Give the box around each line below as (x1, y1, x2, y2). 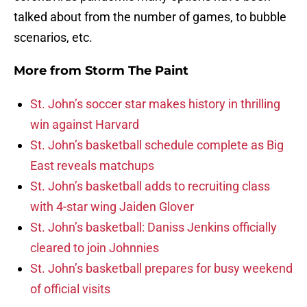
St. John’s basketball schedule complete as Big (30, 138, 284, 153)
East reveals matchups (30, 158, 154, 173)
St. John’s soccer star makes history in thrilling (30, 97, 280, 112)
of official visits (30, 282, 110, 297)
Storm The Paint (85, 63, 188, 79)
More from (14, 63, 85, 79)
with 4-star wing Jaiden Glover (30, 199, 194, 214)
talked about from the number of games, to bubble (14, 10, 286, 25)
